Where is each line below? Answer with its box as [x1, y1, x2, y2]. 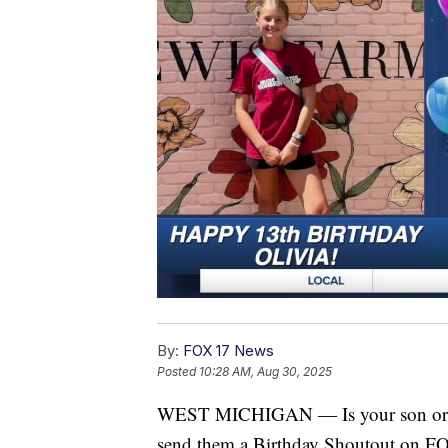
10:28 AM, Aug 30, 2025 [199, 363, 332, 379]
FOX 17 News [183, 340, 274, 360]
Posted [157, 363, 199, 379]
